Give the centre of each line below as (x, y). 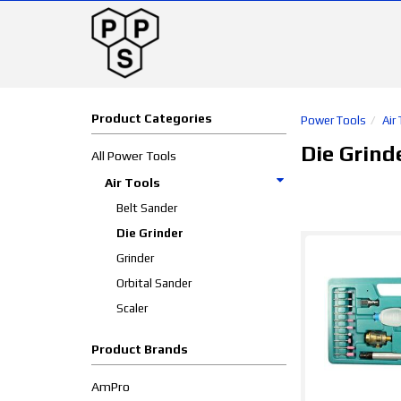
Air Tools (132, 183)
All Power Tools (134, 156)
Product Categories (152, 118)
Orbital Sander (154, 283)
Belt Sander (147, 208)
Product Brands (140, 349)
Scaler (132, 308)
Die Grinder (150, 233)
